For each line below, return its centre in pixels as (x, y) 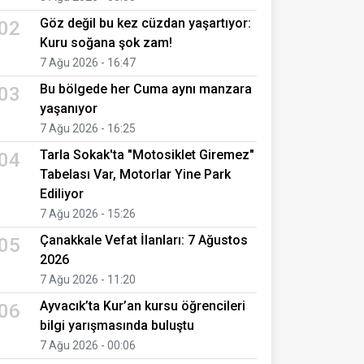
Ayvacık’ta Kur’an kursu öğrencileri (143, 305)
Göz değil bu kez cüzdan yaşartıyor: (145, 23)
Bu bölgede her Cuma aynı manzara (146, 89)
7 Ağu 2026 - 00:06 (88, 345)
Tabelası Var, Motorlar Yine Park (135, 174)
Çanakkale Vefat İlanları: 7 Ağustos (144, 240)
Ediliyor (62, 193)
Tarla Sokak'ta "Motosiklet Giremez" (147, 154)
